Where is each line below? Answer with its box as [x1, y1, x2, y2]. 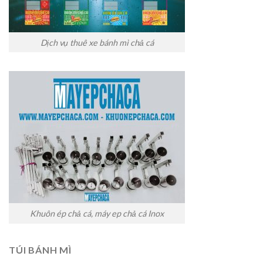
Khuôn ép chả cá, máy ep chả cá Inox [30, 208, 164, 219]
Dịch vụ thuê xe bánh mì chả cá [40, 37, 154, 48]
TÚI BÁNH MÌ [9, 244, 72, 255]
